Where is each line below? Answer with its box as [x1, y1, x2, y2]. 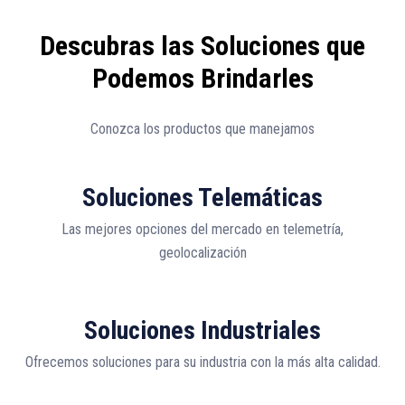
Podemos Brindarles [91, 62, 314, 95]
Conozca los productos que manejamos [90, 120, 315, 138]
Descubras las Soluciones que [40, 30, 365, 62]
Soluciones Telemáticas [82, 183, 323, 213]
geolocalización [158, 244, 247, 262]
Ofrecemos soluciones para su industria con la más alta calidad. [24, 353, 381, 372]
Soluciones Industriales [84, 316, 321, 346]
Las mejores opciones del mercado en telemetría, [61, 221, 344, 239]
